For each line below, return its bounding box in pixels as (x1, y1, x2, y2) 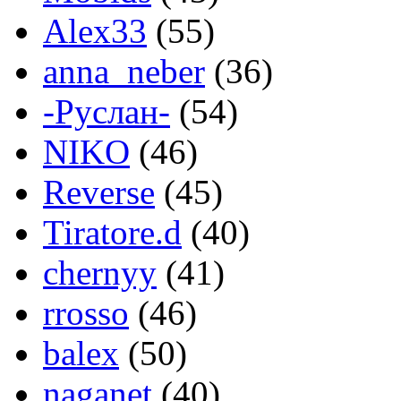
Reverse (43, 173, 155, 211)
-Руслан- (43, 92, 170, 131)
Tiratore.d (43, 213, 182, 252)
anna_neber (43, 52, 205, 90)
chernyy (43, 253, 157, 292)
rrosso (43, 294, 129, 332)
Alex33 (43, 12, 147, 50)
